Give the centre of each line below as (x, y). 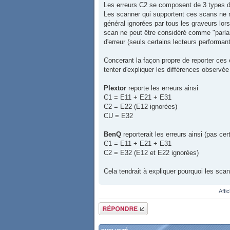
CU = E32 (118, 116)
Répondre (111, 206)
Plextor (115, 88)
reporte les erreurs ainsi (162, 88)
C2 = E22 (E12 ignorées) (140, 107)
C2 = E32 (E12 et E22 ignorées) (151, 153)
